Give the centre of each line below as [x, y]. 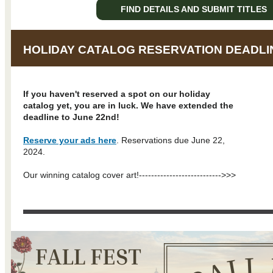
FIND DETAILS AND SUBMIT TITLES [194, 9]
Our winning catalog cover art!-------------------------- [121, 175]
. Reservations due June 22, [171, 140]
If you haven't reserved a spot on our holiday [117, 94]
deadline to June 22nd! [71, 117]
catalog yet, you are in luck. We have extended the [128, 105]
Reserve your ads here [70, 140]
